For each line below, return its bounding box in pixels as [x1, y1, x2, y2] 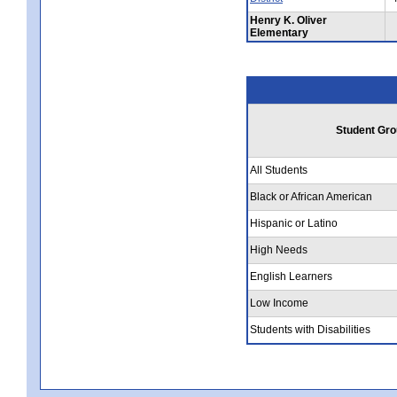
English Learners [250, 269, 332, 283]
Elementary [250, 26, 308, 39]
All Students [250, 163, 307, 176]
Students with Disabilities [250, 323, 370, 336]
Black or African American [250, 190, 372, 203]
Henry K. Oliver [250, 13, 327, 27]
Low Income [250, 296, 308, 309]
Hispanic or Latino [250, 216, 338, 230]
